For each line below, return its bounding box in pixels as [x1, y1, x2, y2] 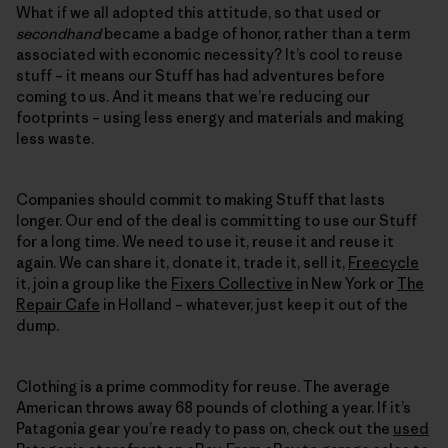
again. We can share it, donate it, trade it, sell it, [16, 252, 348, 272]
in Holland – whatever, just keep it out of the [100, 294, 408, 314]
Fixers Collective [171, 273, 293, 293]
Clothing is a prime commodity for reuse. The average [16, 376, 390, 396]
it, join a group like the [16, 273, 171, 293]
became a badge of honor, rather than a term [101, 23, 410, 43]
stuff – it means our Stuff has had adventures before [16, 65, 385, 85]
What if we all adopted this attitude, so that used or [16, 2, 381, 22]
